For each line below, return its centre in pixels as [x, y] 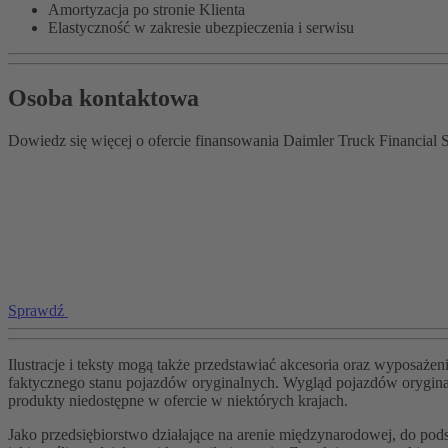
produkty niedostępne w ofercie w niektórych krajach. [178, 400]
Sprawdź [36, 310]
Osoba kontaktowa [103, 97]
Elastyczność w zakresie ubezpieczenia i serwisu [205, 27]
